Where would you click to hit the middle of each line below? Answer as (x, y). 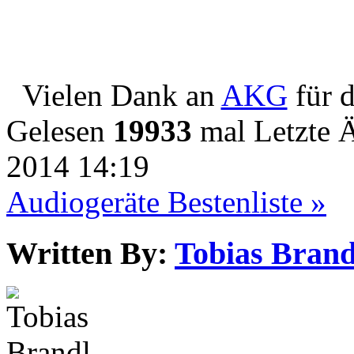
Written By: (87, 253)
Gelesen (60, 130)
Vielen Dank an (121, 95)
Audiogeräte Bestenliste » (166, 201)
